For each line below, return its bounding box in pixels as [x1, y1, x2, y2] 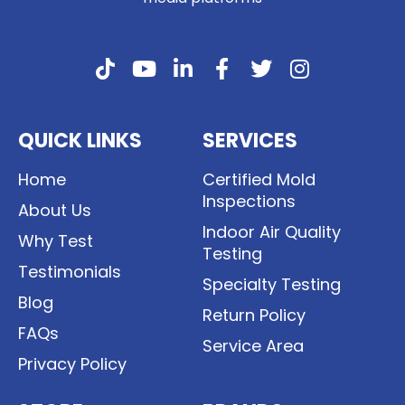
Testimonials [18, 260, 121, 284]
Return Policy [202, 304, 306, 327]
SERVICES [202, 127, 297, 155]
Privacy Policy [18, 353, 127, 376]
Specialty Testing [202, 273, 341, 297]
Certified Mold [202, 168, 316, 192]
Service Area [202, 334, 304, 358]
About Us [18, 199, 91, 222]
